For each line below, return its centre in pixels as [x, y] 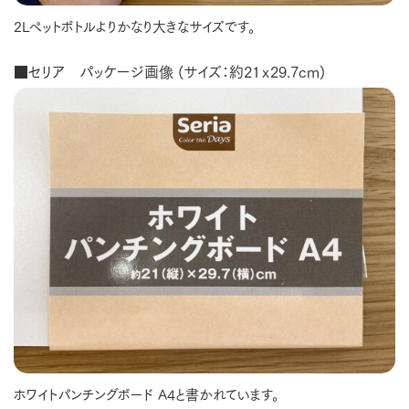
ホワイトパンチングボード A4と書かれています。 [147, 394]
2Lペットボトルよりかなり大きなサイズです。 [135, 25]
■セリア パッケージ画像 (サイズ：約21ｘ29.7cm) [169, 70]
